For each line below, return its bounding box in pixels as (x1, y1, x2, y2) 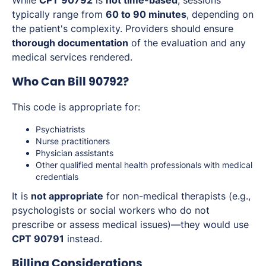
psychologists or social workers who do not (12, 204, 210, 217)
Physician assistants (36, 148, 113, 159)
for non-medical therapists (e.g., (103, 190, 251, 202)
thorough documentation (12, 37, 128, 49)
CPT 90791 (12, 233, 64, 245)
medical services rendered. (12, 51, 132, 64)
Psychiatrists (36, 124, 85, 135)
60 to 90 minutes (106, 8, 186, 21)
